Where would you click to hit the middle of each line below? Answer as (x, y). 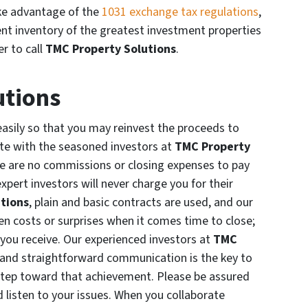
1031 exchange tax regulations (180, 12)
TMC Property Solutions (109, 49)
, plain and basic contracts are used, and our (141, 203)
